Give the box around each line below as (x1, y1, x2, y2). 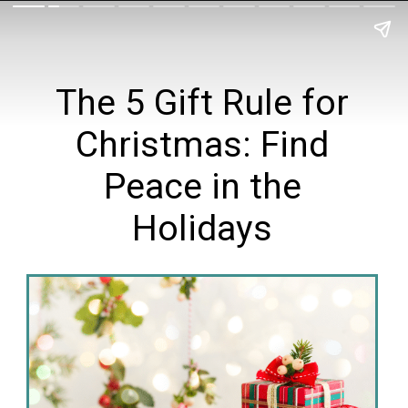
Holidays (132, 207, 273, 250)
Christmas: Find (76, 123, 330, 166)
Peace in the (103, 165, 301, 208)
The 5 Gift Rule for (56, 81, 350, 124)
